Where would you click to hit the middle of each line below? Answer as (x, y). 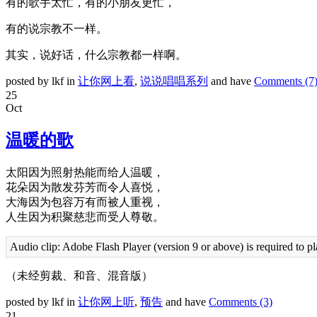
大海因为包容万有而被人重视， (85, 202)
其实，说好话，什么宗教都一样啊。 (96, 55)
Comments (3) (241, 302)
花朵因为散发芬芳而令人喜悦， (85, 188)
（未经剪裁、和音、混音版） (79, 276)
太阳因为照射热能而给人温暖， (85, 173)
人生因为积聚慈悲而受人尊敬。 (85, 217)
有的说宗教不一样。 (57, 29)
